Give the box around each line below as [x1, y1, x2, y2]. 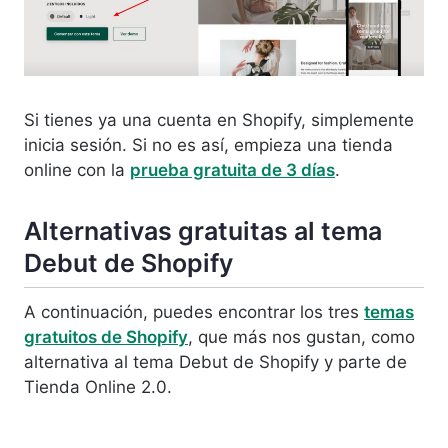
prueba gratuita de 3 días [130, 159, 335, 180]
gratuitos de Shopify [24, 327, 188, 348]
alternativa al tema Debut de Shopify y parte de [24, 352, 407, 373]
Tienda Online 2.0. [24, 377, 172, 398]
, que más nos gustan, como [188, 327, 415, 348]
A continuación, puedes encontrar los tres [24, 302, 364, 323]
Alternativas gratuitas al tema [24, 215, 382, 246]
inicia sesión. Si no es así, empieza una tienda [24, 134, 393, 155]
